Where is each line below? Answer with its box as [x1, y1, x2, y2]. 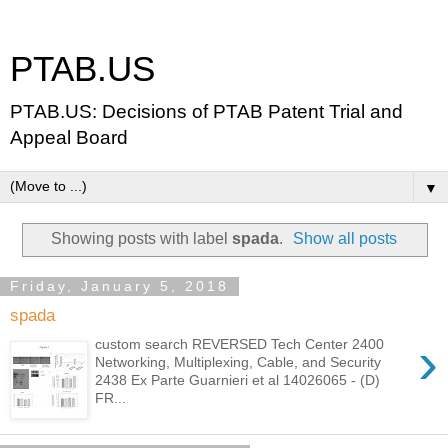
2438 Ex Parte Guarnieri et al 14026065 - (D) [95, 371, 381, 388]
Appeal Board [10, 127, 128, 148]
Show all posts [293, 229, 398, 247]
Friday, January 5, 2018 [10, 278, 229, 295]
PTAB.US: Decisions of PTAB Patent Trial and [10, 101, 403, 122]
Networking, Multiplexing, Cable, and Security [95, 353, 382, 370]
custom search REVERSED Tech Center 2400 [95, 335, 385, 352]
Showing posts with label [50, 229, 232, 247]
